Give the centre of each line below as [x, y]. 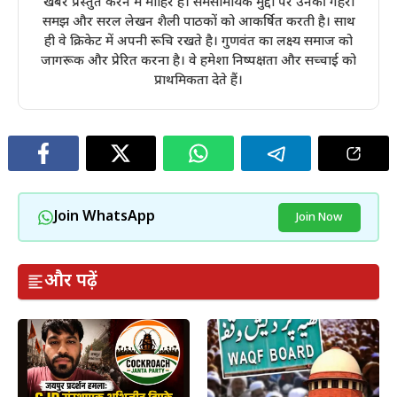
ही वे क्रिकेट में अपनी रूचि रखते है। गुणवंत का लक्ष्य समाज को [198, 43]
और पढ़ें [71, 282]
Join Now [319, 217]
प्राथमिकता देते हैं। [198, 82]
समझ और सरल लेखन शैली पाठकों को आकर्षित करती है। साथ [198, 23]
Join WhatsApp [104, 217]
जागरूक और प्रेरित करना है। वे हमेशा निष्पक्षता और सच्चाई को [198, 62]
